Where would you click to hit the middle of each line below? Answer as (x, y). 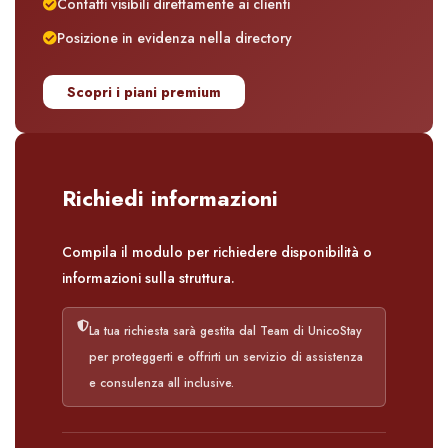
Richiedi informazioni (170, 198)
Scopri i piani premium (144, 92)
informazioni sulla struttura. (148, 278)
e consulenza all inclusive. (161, 383)
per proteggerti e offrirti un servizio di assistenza (226, 357)
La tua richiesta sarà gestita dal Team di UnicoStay (225, 331)
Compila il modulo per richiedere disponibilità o (217, 252)
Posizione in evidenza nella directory (174, 38)
